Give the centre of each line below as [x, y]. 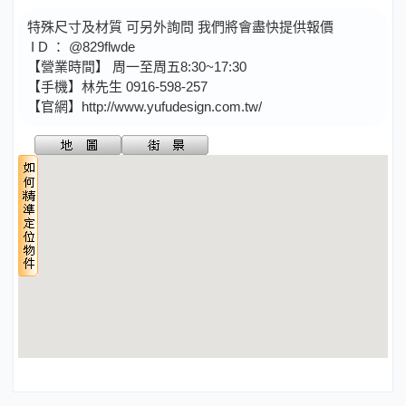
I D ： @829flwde [83, 46]
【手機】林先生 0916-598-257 [119, 86]
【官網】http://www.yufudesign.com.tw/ [145, 106]
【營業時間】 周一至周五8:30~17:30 [139, 66]
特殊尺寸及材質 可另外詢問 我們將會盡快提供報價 [182, 26]
